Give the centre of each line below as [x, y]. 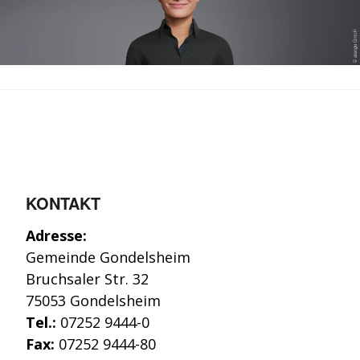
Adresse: [56, 235]
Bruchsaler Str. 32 [87, 278]
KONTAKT [63, 202]
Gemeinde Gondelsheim [108, 257]
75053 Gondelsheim [93, 300]
